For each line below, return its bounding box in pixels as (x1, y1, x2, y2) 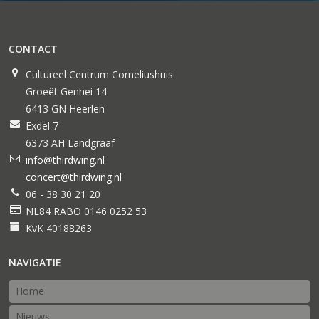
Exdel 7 (26, 119, 58, 133)
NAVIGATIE (9, 256, 61, 270)
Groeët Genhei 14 (26, 85, 107, 99)
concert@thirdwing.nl (26, 170, 122, 184)
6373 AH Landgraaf (26, 136, 115, 150)
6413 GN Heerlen (26, 102, 105, 116)
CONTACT (9, 42, 58, 56)
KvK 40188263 (26, 221, 92, 236)
